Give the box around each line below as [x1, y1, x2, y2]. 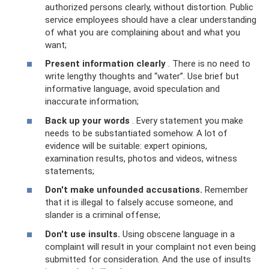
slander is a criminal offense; [45, 210, 160, 220]
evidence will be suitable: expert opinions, [45, 140, 207, 151]
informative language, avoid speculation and [45, 83, 220, 94]
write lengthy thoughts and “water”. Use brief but [45, 71, 239, 82]
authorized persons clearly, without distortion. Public [45, 1, 253, 13]
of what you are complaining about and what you [45, 26, 240, 38]
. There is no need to [166, 58, 250, 69]
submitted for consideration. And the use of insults [45, 253, 251, 265]
